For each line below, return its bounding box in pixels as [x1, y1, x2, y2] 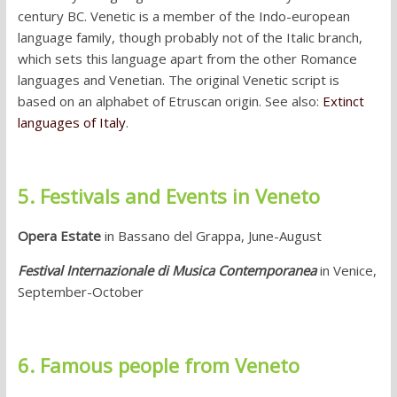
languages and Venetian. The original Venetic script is [17, 71, 339, 90]
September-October [17, 283, 144, 301]
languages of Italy [17, 113, 126, 132]
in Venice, [319, 261, 377, 280]
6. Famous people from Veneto [17, 352, 300, 379]
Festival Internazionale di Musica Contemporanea [17, 261, 316, 280]
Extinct [322, 92, 364, 111]
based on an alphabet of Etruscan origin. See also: [17, 92, 323, 111]
